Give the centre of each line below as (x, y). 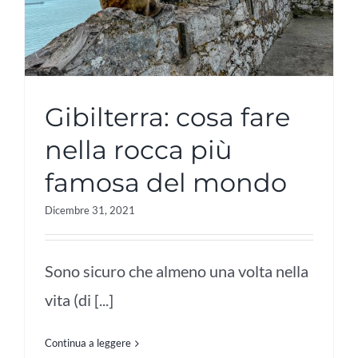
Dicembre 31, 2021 (90, 211)
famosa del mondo (166, 183)
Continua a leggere (88, 343)
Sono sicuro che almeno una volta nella (177, 271)
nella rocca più (139, 150)
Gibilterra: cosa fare (167, 117)
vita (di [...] (79, 300)
